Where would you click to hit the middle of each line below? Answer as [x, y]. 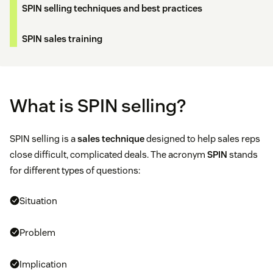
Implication [43, 264]
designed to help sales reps [202, 139]
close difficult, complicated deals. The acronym [108, 155]
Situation [38, 201]
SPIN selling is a [44, 139]
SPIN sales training [62, 39]
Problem [37, 233]
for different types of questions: [75, 171]
